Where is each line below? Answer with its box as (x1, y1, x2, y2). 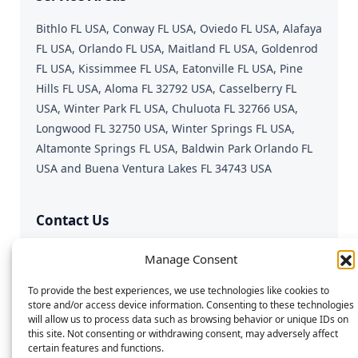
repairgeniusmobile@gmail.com (73, 290, 268, 307)
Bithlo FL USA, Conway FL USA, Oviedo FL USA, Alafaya (36, 20, 322, 36)
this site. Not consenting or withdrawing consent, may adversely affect (28, 327, 338, 340)
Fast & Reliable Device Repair (36, 244, 213, 261)
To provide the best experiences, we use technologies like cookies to (28, 284, 329, 297)
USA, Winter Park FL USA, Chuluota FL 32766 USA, (36, 100, 298, 116)
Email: (36, 290, 73, 307)
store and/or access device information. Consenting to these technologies (28, 298, 354, 312)
